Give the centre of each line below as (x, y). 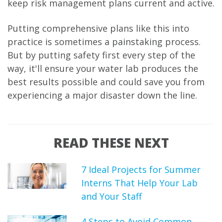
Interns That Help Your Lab (140, 183)
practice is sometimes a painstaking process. (104, 41)
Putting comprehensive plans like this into (98, 28)
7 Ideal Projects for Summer (141, 169)
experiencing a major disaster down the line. (102, 95)
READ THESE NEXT (111, 142)
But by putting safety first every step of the (101, 55)
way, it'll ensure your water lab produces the (103, 68)
